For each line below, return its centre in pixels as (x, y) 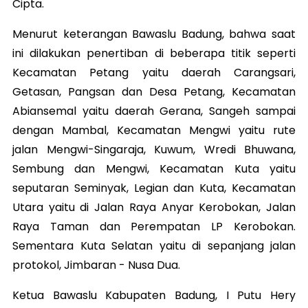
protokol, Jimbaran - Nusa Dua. (98, 265)
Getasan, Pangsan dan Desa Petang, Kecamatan (154, 92)
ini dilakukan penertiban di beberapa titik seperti (154, 53)
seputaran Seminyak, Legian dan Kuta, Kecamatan (154, 188)
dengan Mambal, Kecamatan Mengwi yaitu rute (154, 130)
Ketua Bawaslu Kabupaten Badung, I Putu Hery (154, 295)
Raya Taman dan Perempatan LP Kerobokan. (154, 227)
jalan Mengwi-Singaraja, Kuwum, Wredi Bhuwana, (154, 150)
